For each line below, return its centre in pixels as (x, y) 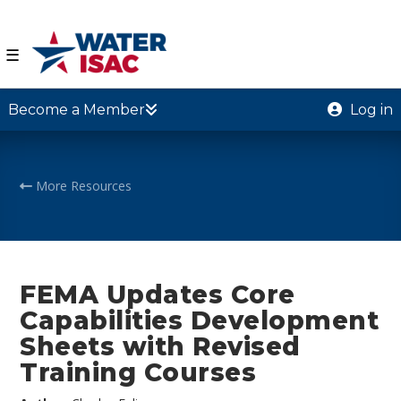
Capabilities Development (200, 320)
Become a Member (76, 109)
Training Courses (138, 372)
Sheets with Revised (160, 346)
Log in (370, 109)
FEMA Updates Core (158, 294)
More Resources (82, 185)
